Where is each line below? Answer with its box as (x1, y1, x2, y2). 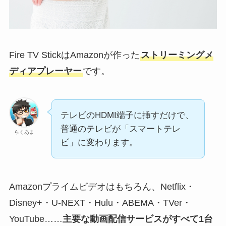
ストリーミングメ (140, 50, 213, 61)
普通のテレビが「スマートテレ (60, 124, 181, 134)
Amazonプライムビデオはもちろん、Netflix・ (9, 181, 195, 192)
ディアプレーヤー (9, 66, 82, 77)
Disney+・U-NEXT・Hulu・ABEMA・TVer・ (9, 197, 191, 208)
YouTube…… (9, 213, 63, 224)
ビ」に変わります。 (60, 137, 138, 147)
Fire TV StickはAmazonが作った (9, 50, 140, 61)
